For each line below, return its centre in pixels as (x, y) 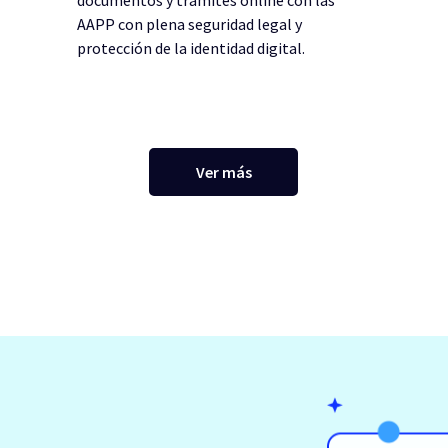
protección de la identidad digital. (190, 47)
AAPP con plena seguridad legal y (189, 23)
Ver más (223, 171)
